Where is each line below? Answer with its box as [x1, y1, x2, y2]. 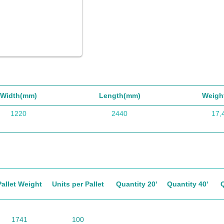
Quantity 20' [116, 179, 157, 188]
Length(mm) [98, 91, 140, 99]
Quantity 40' [167, 179, 208, 188]
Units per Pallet [52, 179, 104, 188]
